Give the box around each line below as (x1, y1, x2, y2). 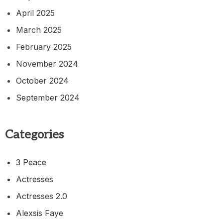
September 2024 (16, 92, 80, 103)
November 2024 (16, 58, 78, 69)
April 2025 (16, 7, 55, 18)
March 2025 (16, 24, 62, 35)
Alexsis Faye (16, 208, 63, 218)
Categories (5, 127, 64, 142)
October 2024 (16, 75, 69, 86)
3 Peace (16, 157, 46, 167)
